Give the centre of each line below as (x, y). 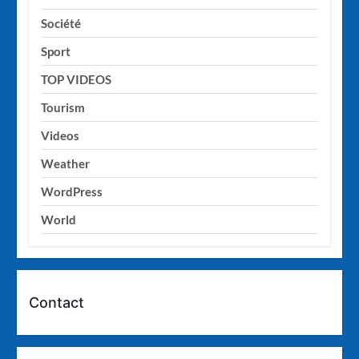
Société (61, 24)
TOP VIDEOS (77, 80)
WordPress (72, 192)
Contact (57, 303)
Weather (66, 164)
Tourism (63, 108)
